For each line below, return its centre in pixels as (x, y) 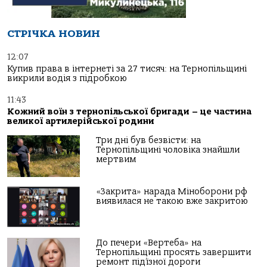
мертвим (116, 159)
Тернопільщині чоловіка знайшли (168, 150)
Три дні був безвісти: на (149, 140)
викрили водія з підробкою (67, 78)
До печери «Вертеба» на (149, 243)
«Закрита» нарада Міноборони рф (172, 191)
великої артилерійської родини (81, 121)
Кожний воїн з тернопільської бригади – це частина (129, 111)
